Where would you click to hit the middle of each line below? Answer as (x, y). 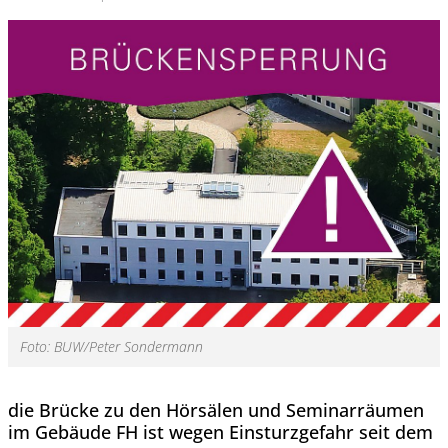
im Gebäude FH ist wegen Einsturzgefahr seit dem (220, 431)
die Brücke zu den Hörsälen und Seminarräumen (216, 409)
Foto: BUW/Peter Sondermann (111, 346)
